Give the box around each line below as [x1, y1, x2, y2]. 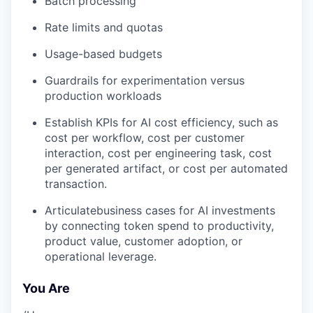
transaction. [45, 177, 107, 191]
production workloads [45, 89, 161, 103]
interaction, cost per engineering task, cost [45, 146, 272, 160]
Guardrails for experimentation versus [45, 73, 245, 87]
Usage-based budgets [45, 47, 162, 61]
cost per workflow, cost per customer [45, 131, 245, 145]
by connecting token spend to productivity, [45, 219, 274, 233]
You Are [22, 281, 70, 296]
